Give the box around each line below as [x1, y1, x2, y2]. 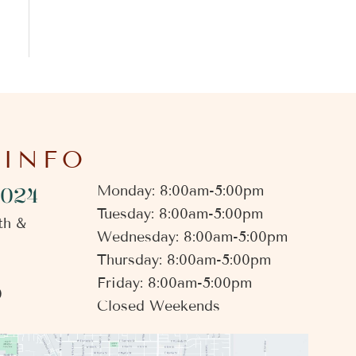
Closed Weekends [97, 297, 220, 315]
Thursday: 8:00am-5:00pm [97, 251, 271, 269]
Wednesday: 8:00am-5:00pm [97, 228, 288, 246]
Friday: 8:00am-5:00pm [97, 274, 252, 292]
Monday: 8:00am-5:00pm [97, 182, 264, 200]
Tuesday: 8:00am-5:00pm [97, 205, 263, 223]
